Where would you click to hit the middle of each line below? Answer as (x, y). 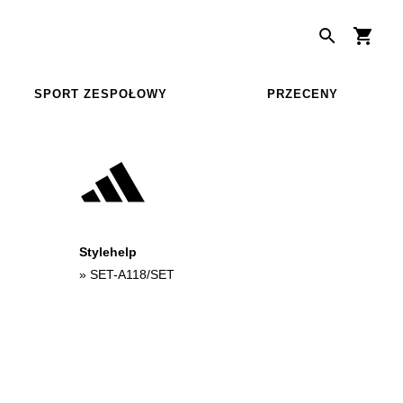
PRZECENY (302, 94)
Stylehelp (108, 251)
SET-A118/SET (132, 274)
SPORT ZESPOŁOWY (101, 94)
